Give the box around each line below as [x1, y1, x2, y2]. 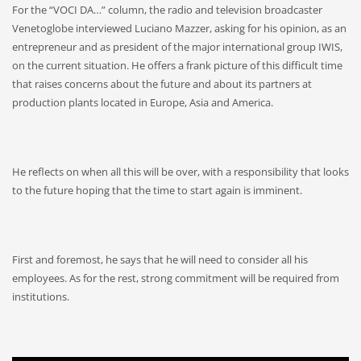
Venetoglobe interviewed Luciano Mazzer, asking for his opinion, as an [12, 20, 346, 35]
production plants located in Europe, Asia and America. [12, 94, 273, 110]
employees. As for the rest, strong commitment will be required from [12, 270, 339, 285]
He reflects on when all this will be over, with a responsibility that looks [12, 164, 349, 179]
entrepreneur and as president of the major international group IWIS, [12, 39, 342, 54]
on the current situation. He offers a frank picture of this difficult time [12, 57, 342, 73]
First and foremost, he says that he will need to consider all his [12, 251, 308, 267]
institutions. [12, 288, 69, 304]
